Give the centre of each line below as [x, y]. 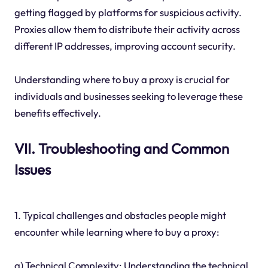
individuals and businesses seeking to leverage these [128, 96]
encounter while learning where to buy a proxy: [117, 232]
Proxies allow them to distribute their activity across [127, 29]
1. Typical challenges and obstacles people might [120, 215]
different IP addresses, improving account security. [125, 46]
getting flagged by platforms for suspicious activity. [128, 13]
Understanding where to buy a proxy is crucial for [122, 80]
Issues [32, 170]
